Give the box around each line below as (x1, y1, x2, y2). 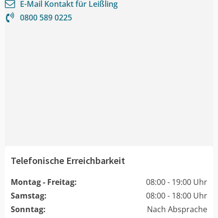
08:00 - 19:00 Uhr (146, 176, 207, 187)
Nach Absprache (147, 203, 207, 215)
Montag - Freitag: (11, 176, 77, 187)
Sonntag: (11, 203, 46, 215)
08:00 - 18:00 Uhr (146, 190, 207, 201)
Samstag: (11, 190, 47, 201)
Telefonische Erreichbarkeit (11, 154, 125, 166)
